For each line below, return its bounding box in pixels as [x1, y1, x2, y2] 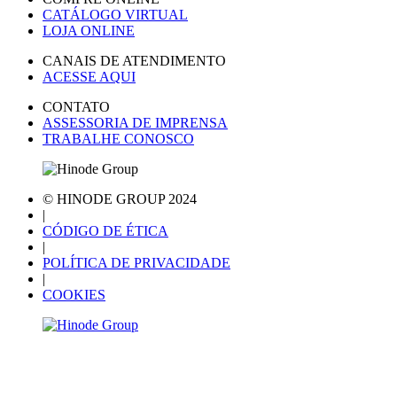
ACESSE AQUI [43, 68, 136, 84]
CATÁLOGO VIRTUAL [43, 6, 188, 22]
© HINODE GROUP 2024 [43, 191, 197, 206]
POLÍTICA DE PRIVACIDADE [43, 254, 230, 270]
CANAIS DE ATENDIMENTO [43, 52, 226, 68]
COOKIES [43, 286, 105, 302]
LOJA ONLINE [43, 22, 135, 38]
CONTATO [43, 98, 110, 114]
